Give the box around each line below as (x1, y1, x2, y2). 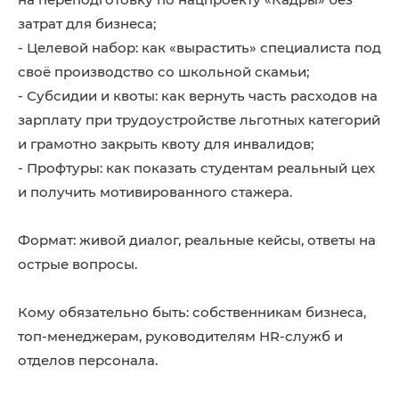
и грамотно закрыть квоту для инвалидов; (18, 135, 313, 152)
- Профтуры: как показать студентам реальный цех (18, 159, 375, 176)
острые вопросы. (18, 256, 137, 273)
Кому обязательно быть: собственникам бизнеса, (18, 304, 366, 321)
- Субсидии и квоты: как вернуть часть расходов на (18, 87, 378, 104)
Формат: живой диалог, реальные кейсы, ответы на (18, 232, 376, 248)
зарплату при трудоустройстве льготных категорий (18, 111, 380, 128)
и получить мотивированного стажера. (18, 183, 292, 200)
